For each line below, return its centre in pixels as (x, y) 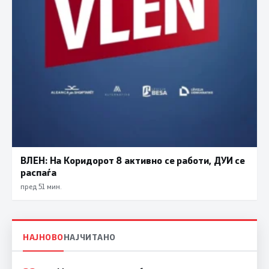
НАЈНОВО (43, 237)
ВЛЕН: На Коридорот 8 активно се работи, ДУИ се (133, 160)
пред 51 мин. (41, 186)
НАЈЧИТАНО (89, 237)
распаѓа (38, 172)
